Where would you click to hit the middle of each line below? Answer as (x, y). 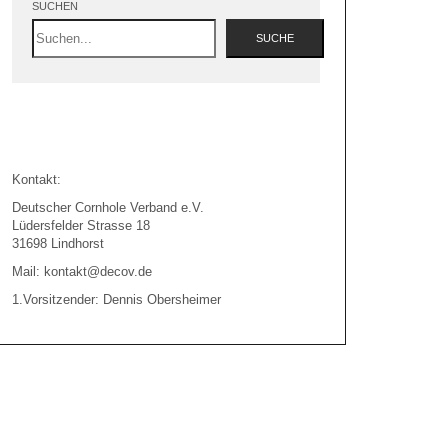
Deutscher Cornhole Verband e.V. (108, 207)
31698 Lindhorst (58, 243)
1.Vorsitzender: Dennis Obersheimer (116, 299)
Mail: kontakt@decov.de (82, 271)
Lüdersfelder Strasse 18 (81, 225)
